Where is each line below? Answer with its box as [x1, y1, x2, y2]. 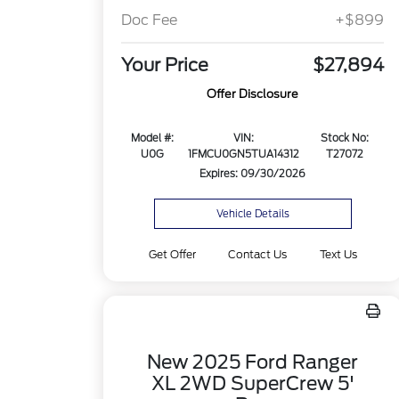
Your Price [121, 54, 209, 77]
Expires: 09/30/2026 [199, 167, 306, 181]
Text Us [319, 248, 357, 261]
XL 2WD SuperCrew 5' [151, 372, 354, 395]
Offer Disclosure [207, 87, 299, 102]
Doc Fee [121, 12, 178, 29]
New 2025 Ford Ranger [147, 351, 359, 373]
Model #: [130, 132, 174, 145]
